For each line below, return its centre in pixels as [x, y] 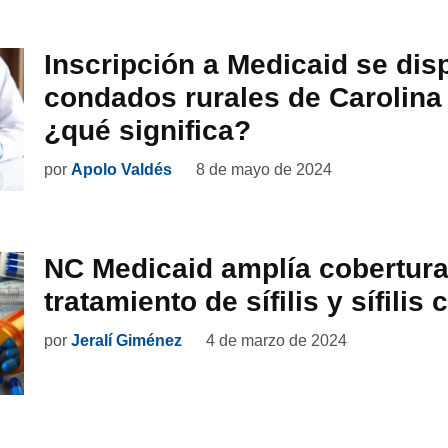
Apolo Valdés [121, 170]
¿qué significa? [147, 131]
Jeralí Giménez [126, 341]
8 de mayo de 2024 [264, 170]
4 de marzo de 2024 [276, 341]
